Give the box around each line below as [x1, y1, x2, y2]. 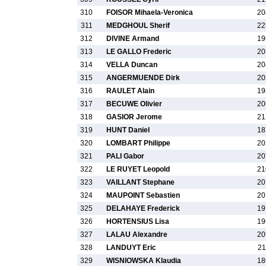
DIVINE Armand [106, 34, 159, 43]
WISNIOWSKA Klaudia [106, 256, 181, 265]
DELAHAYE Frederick [106, 204, 180, 213]
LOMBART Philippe [106, 139, 170, 147]
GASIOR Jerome [106, 113, 162, 121]
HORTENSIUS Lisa [106, 217, 169, 226]
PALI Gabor [106, 152, 144, 160]
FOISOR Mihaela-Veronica [106, 8, 193, 17]
